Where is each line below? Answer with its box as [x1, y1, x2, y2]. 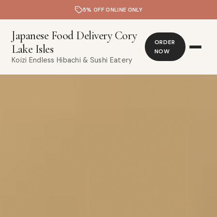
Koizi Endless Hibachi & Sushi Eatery [12, 56, 133, 64]
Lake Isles [12, 42, 54, 56]
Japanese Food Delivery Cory [12, 29, 137, 43]
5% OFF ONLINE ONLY [82, 6, 142, 13]
